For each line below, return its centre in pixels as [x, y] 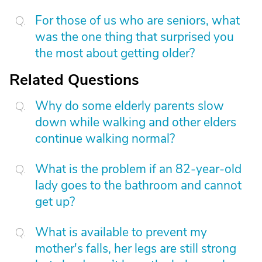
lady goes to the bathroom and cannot [138, 185]
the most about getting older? [115, 53]
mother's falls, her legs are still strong [136, 249]
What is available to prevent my [121, 232]
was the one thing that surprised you [135, 37]
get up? [55, 202]
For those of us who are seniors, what [137, 20]
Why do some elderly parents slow [130, 106]
